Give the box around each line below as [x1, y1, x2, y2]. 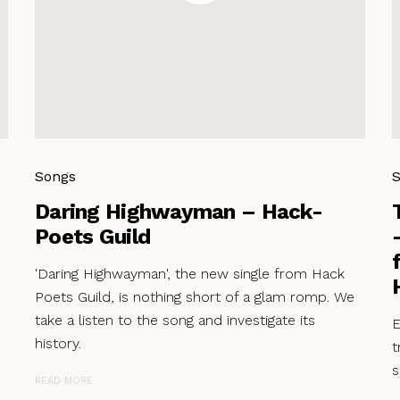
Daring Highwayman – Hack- [35, 198, 322, 224]
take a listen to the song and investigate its [35, 311, 315, 329]
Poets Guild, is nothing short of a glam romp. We [35, 287, 354, 305]
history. [35, 334, 81, 352]
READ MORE [35, 374, 93, 387]
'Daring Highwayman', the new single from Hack [35, 264, 345, 282]
